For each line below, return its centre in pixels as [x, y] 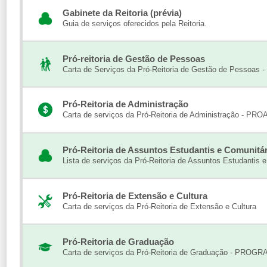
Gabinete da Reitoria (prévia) [122, 13]
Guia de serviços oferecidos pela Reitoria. [134, 23]
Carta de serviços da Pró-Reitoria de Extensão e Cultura [159, 206]
